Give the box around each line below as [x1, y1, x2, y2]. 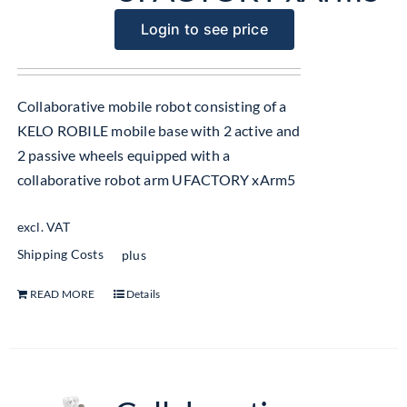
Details [125, 286, 161, 301]
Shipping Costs [16, 246, 104, 263]
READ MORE [29, 286, 95, 301]
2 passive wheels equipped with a [16, 146, 231, 164]
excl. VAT [16, 219, 71, 235]
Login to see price [140, 20, 268, 38]
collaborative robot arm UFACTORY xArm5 [16, 171, 296, 188]
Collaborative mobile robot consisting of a [16, 97, 287, 114]
